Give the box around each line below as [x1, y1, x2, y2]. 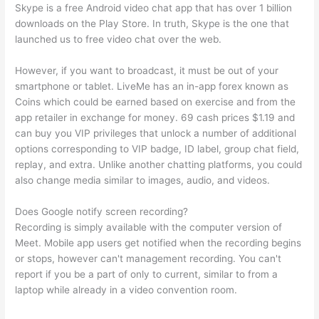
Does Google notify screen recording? [15, 206, 189, 218]
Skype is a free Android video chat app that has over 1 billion [15, 2, 293, 14]
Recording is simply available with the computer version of [15, 221, 283, 234]
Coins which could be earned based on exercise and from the [15, 96, 296, 108]
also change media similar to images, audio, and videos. [15, 174, 271, 187]
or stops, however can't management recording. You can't [15, 253, 282, 265]
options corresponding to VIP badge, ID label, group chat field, [15, 143, 300, 155]
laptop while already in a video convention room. [15, 284, 238, 296]
